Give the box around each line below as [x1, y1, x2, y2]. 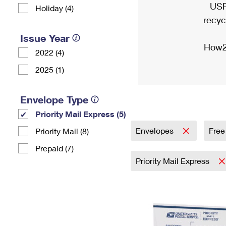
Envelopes [136, 126, 176, 135]
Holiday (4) [35, 3, 74, 13]
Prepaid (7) [35, 143, 74, 153]
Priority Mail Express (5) [35, 109, 126, 119]
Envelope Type [20, 93, 88, 105]
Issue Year [20, 32, 70, 44]
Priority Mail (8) [35, 126, 89, 136]
